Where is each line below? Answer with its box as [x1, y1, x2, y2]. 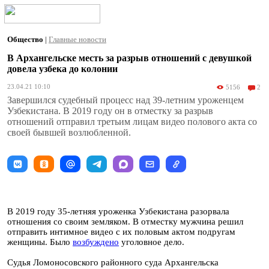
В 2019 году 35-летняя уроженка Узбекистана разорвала [7, 207, 229, 216]
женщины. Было [7, 237, 73, 247]
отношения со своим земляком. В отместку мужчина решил [7, 217, 243, 226]
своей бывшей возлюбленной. [7, 127, 131, 138]
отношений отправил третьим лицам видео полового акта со [7, 116, 257, 127]
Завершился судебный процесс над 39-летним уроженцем [7, 95, 244, 105]
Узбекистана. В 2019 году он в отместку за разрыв [7, 106, 213, 116]
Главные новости [49, 35, 106, 44]
